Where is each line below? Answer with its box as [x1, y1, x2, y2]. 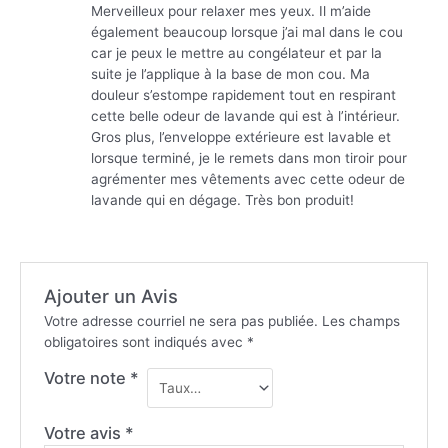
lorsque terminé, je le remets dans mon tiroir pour [90, 149, 407, 166]
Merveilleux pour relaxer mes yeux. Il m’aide [90, 2, 371, 19]
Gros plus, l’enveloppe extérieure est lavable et [90, 128, 391, 145]
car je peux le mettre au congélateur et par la [90, 44, 382, 61]
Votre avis [43, 423, 125, 444]
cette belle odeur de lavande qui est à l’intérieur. [90, 107, 400, 124]
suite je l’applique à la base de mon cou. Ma [90, 65, 370, 82]
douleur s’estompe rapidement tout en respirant [90, 86, 396, 103]
